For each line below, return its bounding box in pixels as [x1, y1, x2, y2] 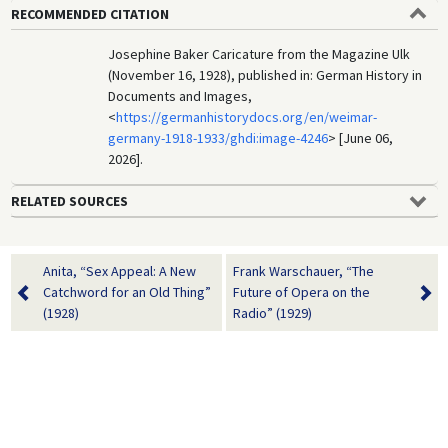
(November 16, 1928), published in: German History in [108, 65, 423, 84]
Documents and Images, [108, 86, 253, 105]
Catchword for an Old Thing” [42, 282, 211, 301]
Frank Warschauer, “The [233, 261, 374, 280]
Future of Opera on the [233, 282, 370, 301]
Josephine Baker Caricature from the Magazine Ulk [108, 44, 411, 63]
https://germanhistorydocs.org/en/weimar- [116, 107, 378, 126]
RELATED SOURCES [10, 191, 128, 210]
